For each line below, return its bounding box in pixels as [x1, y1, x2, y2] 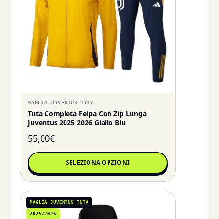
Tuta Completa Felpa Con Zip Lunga [28, 109, 147, 119]
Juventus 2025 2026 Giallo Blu [28, 118, 126, 128]
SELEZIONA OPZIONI [66, 158, 130, 167]
